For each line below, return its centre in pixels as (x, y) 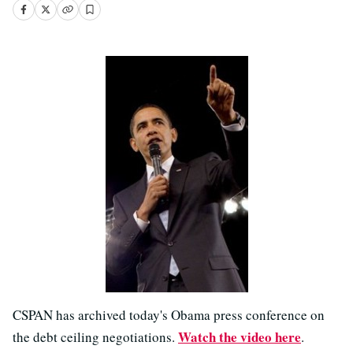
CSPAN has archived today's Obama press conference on (169, 315)
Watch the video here (240, 337)
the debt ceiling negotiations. (95, 337)
